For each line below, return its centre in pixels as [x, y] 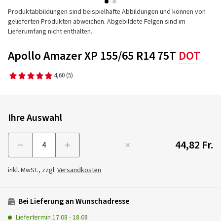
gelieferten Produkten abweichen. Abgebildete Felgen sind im [97, 22]
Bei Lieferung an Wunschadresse [73, 201]
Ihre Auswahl [35, 118]
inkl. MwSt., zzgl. [33, 170]
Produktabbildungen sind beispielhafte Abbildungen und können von [107, 12]
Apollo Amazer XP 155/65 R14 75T [93, 56]
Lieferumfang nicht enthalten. [50, 32]
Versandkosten [79, 170]
